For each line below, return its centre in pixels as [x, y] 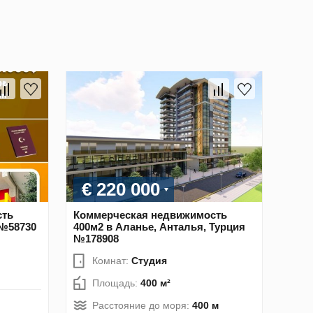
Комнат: [112, 260]
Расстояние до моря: [142, 305]
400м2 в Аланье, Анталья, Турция [159, 226]
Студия [149, 260]
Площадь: [116, 283]
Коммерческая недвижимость [150, 214]
